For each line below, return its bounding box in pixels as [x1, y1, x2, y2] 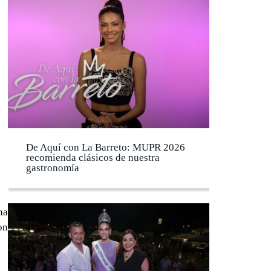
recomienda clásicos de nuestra [26, 152, 160, 164]
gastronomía [26, 162, 79, 174]
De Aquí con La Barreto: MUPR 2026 [26, 142, 185, 154]
